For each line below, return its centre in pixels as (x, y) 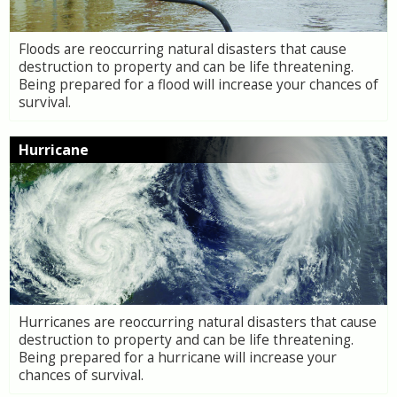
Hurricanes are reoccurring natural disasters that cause (198, 322)
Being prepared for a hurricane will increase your (178, 358)
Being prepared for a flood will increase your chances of (198, 85)
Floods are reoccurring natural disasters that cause (183, 49)
